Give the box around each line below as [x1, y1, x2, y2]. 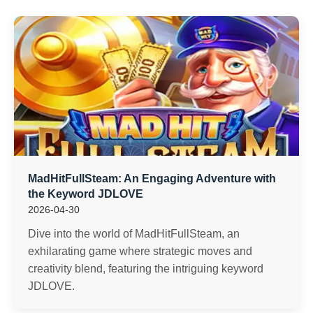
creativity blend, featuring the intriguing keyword [28, 263, 263, 275]
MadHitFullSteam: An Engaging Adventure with [28, 173, 276, 184]
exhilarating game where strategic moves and [28, 245, 252, 257]
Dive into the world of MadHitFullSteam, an [28, 228, 240, 240]
